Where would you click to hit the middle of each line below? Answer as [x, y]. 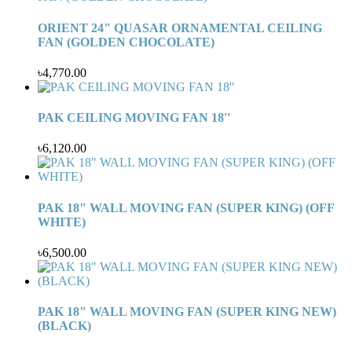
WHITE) [62, 222]
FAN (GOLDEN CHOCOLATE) [126, 42]
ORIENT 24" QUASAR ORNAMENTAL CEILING [180, 27]
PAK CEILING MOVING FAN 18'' [134, 118]
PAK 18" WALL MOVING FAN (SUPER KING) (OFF [186, 207]
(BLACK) [64, 326]
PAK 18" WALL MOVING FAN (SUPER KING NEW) [187, 312]
